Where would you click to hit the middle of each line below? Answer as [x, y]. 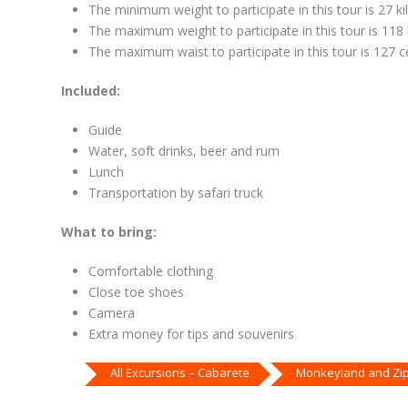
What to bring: [109, 232]
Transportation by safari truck [176, 193]
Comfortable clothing [151, 271]
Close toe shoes [136, 292]
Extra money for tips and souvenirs [191, 334]
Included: [91, 91]
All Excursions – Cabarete [180, 373]
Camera [112, 313]
